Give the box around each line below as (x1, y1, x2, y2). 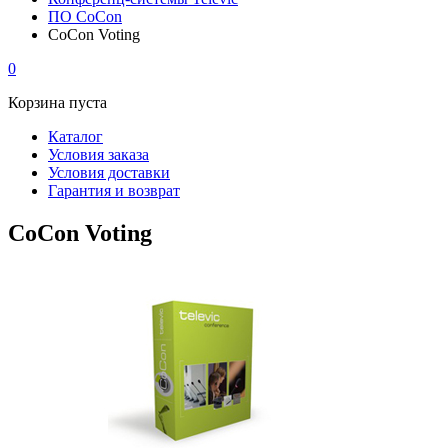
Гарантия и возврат (48, 182, 180, 199)
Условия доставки (48, 164, 170, 181)
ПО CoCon (48, 8, 122, 25)
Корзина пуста (8, 94, 107, 111)
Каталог (48, 128, 103, 145)
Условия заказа (48, 146, 149, 163)
